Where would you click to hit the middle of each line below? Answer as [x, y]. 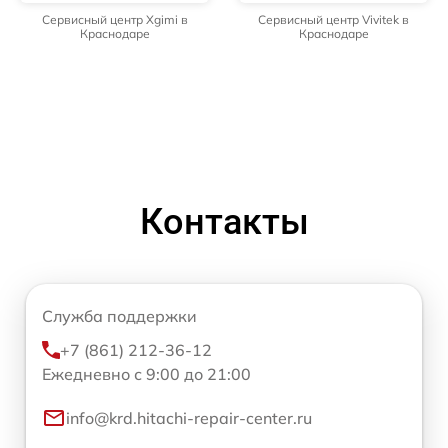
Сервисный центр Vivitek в [333, 20]
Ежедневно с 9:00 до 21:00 [146, 374]
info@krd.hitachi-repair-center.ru [189, 418]
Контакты [224, 222]
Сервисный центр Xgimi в [114, 20]
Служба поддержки [119, 316]
